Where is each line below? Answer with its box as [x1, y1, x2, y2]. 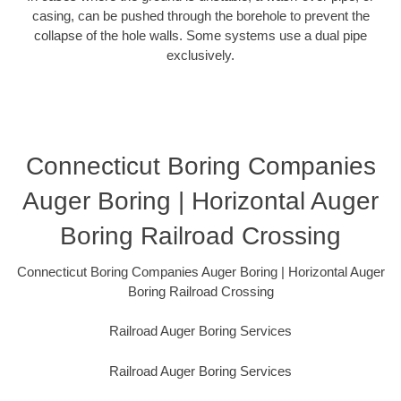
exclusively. [166, 47, 235, 64]
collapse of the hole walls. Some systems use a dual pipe [34, 28, 367, 44]
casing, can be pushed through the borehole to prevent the [31, 8, 370, 24]
